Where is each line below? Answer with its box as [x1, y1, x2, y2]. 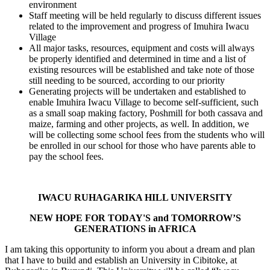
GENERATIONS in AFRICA [74, 224, 196, 234]
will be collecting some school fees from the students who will [29, 130, 265, 140]
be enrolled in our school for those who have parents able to [29, 140, 256, 151]
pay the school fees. [29, 151, 104, 162]
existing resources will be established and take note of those [29, 64, 254, 75]
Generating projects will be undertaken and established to [29, 86, 246, 96]
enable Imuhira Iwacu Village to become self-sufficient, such [29, 97, 259, 107]
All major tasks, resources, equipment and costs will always [29, 43, 254, 53]
